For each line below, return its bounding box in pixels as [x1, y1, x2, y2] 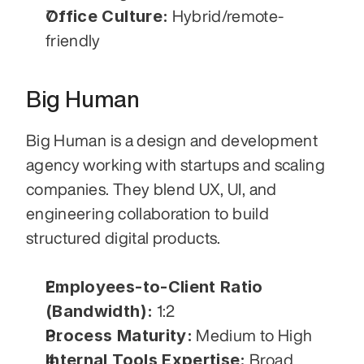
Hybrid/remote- [168, 7, 284, 25]
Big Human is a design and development [26, 132, 318, 149]
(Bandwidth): [45, 301, 154, 322]
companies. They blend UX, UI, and [26, 180, 277, 198]
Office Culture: [45, 6, 169, 27]
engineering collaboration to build [26, 205, 269, 223]
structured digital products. [26, 229, 221, 247]
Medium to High [192, 327, 313, 344]
